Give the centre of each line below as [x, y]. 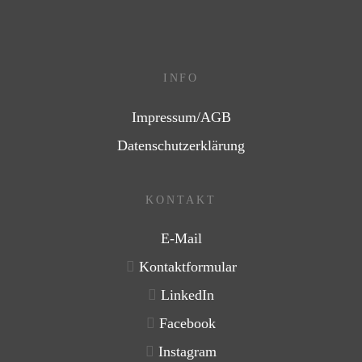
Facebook [187, 323]
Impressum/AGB [181, 117]
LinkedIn [187, 295]
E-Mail [181, 239]
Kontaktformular [187, 267]
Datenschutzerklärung [181, 145]
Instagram [187, 351]
